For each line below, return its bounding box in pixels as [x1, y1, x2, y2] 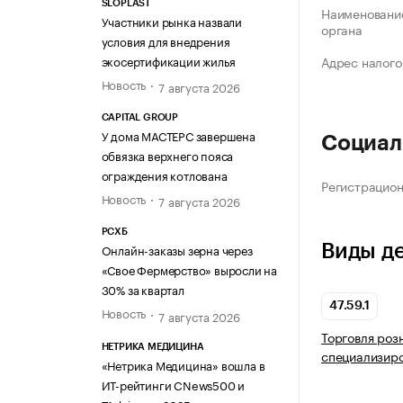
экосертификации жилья [101, 50, 236, 69]
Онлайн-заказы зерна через [101, 240, 253, 259]
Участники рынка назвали [101, 11, 242, 30]
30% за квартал [101, 280, 184, 299]
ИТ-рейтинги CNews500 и [101, 374, 246, 393]
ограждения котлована [101, 166, 228, 184]
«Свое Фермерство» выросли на [101, 260, 277, 279]
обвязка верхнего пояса [101, 146, 234, 165]
